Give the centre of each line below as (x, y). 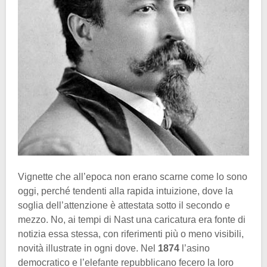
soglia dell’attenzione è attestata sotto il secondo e (124, 205)
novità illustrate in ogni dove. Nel (88, 248)
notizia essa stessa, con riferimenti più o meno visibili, (131, 234)
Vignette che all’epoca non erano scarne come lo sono (133, 176)
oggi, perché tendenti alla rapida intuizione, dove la (125, 191)
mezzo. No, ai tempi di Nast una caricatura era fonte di (132, 219)
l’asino (195, 248)
